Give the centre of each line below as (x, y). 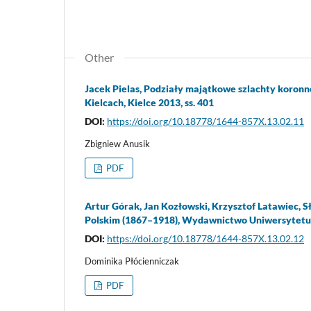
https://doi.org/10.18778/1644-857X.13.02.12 (205, 239)
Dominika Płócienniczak (132, 261)
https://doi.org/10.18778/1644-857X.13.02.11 (205, 121)
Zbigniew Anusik (117, 144)
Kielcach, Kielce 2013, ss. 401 (149, 103)
